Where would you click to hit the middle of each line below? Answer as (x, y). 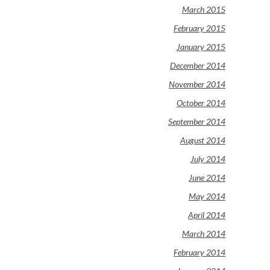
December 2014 (198, 65)
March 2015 (204, 9)
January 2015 (201, 46)
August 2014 (203, 140)
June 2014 (207, 177)
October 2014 (201, 102)
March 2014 (204, 233)
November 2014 (197, 84)
